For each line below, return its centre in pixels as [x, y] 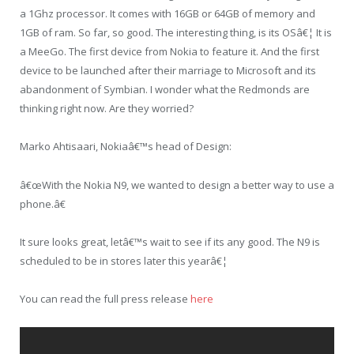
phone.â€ [43, 203]
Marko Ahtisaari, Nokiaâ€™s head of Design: [126, 147]
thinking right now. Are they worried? [107, 109]
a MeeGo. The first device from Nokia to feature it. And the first [169, 52]
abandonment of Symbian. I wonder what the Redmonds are [165, 90]
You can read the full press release [105, 298]
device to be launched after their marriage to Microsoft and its [168, 71]
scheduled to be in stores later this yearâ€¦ [124, 260]
